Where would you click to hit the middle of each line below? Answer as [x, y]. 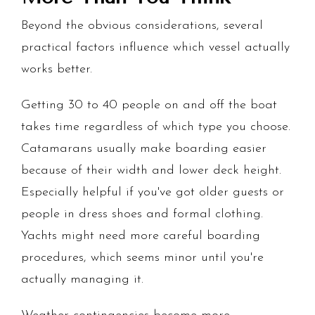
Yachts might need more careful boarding [141, 236]
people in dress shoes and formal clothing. [142, 214]
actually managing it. [82, 280]
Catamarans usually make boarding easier [144, 149]
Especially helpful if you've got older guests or [153, 193]
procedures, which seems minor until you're [142, 258]
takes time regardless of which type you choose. [156, 127]
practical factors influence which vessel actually [155, 48]
